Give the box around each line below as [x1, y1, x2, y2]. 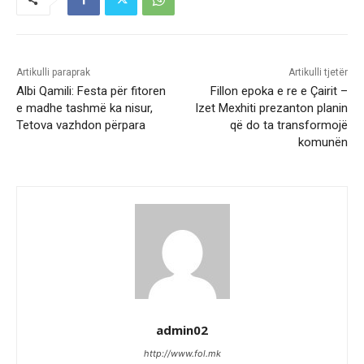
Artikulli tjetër [288, 67, 348, 79]
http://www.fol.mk [143, 348, 221, 360]
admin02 [156, 322, 208, 339]
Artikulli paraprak [16, 67, 90, 79]
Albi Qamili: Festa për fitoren [16, 84, 166, 99]
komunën [297, 135, 348, 150]
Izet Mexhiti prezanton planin [194, 101, 348, 116]
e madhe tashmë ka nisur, [16, 101, 153, 116]
